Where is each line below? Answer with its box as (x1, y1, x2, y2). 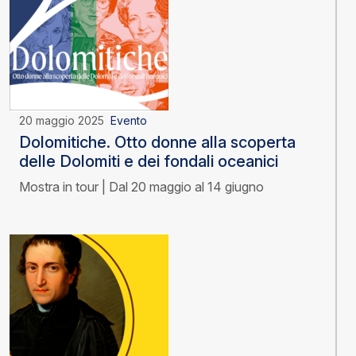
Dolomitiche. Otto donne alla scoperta (19, 133, 296, 153)
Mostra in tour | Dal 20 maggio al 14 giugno (19, 179, 264, 195)
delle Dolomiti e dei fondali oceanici (19, 152, 278, 172)
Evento (110, 114, 147, 128)
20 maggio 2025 (19, 114, 110, 128)
